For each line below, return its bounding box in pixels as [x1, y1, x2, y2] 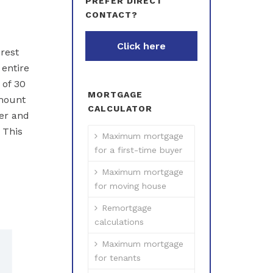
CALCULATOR [88, 104, 152, 113]
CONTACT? [85, 10, 138, 19]
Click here [117, 40, 166, 52]
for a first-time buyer [94, 145, 182, 155]
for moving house [94, 181, 166, 191]
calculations [94, 217, 144, 227]
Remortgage [102, 203, 152, 213]
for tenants [94, 253, 141, 263]
